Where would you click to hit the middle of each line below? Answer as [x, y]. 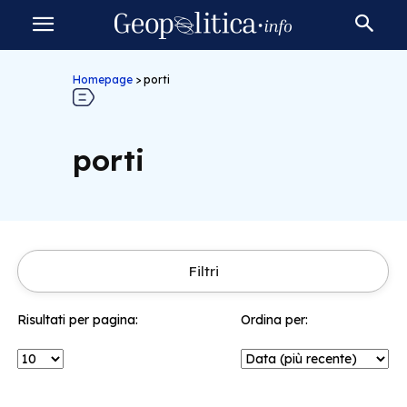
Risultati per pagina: [78, 320]
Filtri [203, 271]
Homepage [102, 79]
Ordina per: [274, 320]
